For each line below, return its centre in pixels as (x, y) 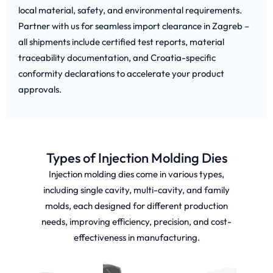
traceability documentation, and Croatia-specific (117, 58)
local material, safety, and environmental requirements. (130, 10)
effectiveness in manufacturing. (136, 237)
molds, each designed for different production (136, 205)
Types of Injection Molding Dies (136, 158)
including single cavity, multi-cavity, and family (136, 190)
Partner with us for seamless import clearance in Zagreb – (134, 26)
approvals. (40, 90)
